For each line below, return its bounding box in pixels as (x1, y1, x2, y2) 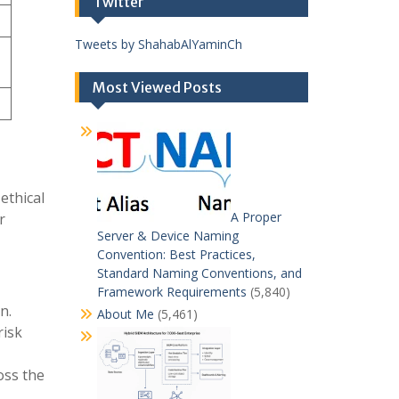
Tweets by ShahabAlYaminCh (74, 36, 242, 53)
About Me (96, 305, 154, 322)
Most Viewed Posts (92, 78, 222, 96)
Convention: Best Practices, (96, 246, 256, 263)
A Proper (230, 208, 281, 225)
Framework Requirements (96, 283, 247, 300)
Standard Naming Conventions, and (96, 265, 302, 281)
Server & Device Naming (96, 227, 239, 244)
